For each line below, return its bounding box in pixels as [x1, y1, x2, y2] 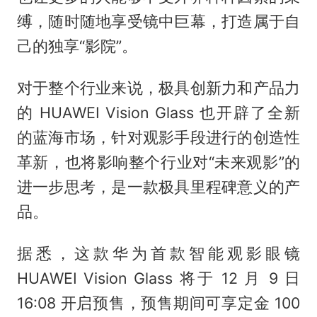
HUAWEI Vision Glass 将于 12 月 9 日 [16, 268, 301, 287]
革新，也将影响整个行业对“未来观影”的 [16, 152, 301, 171]
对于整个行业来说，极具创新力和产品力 [16, 78, 301, 97]
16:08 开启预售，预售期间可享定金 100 [16, 293, 301, 312]
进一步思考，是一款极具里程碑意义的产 [16, 177, 301, 196]
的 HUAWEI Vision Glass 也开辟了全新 [16, 103, 301, 122]
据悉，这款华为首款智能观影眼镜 [16, 243, 301, 263]
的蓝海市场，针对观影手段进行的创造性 [16, 127, 301, 146]
